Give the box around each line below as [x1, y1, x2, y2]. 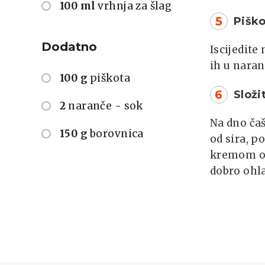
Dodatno [41, 40, 97, 54]
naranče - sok [68, 99, 143, 113]
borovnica [90, 127, 144, 141]
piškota [90, 72, 130, 85]
